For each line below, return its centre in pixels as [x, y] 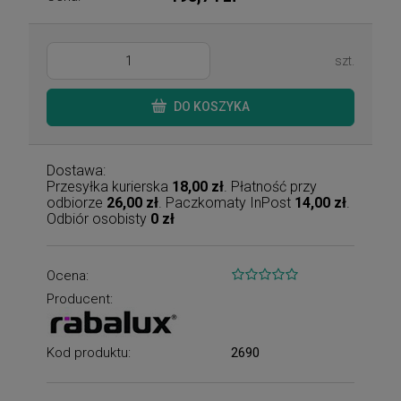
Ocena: [68, 275]
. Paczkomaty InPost [226, 202]
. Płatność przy [270, 186]
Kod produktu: [89, 352]
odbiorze [77, 202]
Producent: [80, 299]
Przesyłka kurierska [109, 186]
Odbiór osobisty [98, 218]
